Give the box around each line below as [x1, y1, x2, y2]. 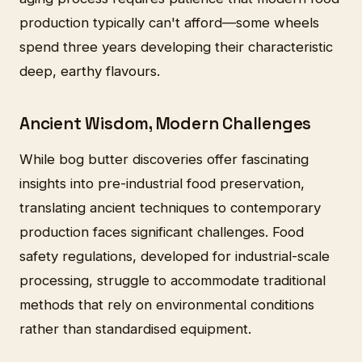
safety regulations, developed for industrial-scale [19, 247, 330, 264]
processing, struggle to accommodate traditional [19, 271, 326, 288]
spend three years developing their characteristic [19, 39, 333, 56]
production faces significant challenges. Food [19, 223, 304, 240]
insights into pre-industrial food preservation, [19, 175, 305, 192]
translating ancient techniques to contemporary [19, 199, 321, 216]
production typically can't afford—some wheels [19, 15, 319, 32]
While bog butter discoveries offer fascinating [19, 150, 309, 167]
